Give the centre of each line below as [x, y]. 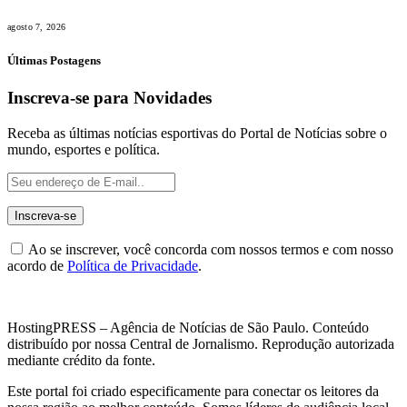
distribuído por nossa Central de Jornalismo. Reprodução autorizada [201, 343]
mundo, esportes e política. [84, 149]
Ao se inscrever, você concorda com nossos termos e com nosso [209, 249]
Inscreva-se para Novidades [109, 98]
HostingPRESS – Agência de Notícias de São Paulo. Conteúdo [188, 327]
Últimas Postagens [54, 61]
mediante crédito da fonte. [81, 360]
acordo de [37, 265]
